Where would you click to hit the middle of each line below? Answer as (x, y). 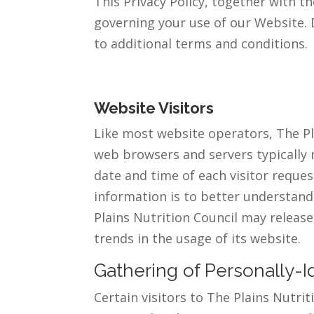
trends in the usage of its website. (198, 238)
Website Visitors (154, 108)
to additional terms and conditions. (201, 43)
